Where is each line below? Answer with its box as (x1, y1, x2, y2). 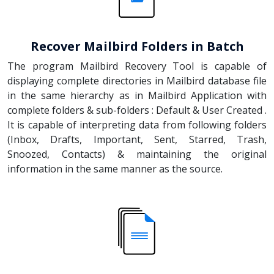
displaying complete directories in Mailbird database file (7, 73, 267, 87)
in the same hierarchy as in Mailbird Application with (7, 88, 267, 102)
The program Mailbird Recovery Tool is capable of (7, 59, 267, 73)
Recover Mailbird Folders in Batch (30, 37, 244, 54)
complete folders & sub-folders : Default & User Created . (7, 103, 267, 117)
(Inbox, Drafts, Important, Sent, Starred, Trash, (7, 132, 267, 146)
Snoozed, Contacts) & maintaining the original (7, 147, 267, 161)
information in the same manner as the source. (7, 161, 223, 176)
